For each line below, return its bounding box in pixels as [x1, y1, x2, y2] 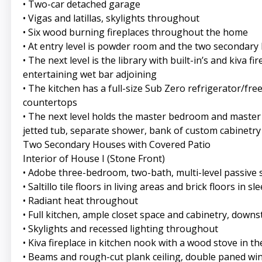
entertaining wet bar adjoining [22, 68, 157, 81]
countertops [22, 96, 77, 109]
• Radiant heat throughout [22, 194, 138, 208]
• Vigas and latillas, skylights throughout [22, 12, 199, 25]
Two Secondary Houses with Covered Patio [22, 138, 211, 151]
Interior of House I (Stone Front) [22, 152, 165, 166]
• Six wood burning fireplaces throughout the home [22, 26, 248, 39]
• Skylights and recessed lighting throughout [22, 222, 218, 236]
